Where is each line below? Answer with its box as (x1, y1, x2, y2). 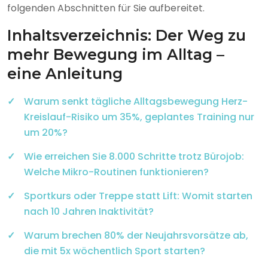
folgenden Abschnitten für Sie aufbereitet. (7, 1, 205, 15)
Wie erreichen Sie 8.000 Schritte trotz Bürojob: (24, 150, 244, 163)
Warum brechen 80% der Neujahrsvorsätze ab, (24, 229, 248, 242)
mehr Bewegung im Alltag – (7, 45, 224, 63)
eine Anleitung (7, 65, 123, 83)
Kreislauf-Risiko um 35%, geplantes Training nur (24, 110, 254, 124)
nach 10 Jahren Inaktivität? (24, 205, 154, 218)
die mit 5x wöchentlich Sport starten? (24, 244, 205, 258)
